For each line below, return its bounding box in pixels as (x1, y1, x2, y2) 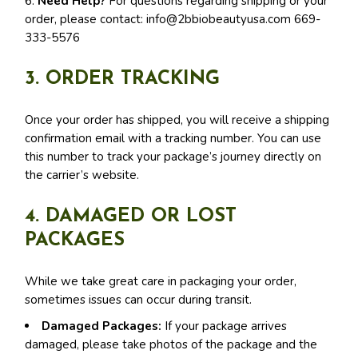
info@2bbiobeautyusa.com (146, 11, 292, 27)
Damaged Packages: (42, 318, 162, 334)
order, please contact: (25, 11, 147, 27)
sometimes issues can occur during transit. (25, 292, 253, 308)
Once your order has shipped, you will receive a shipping (25, 112, 330, 128)
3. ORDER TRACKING (25, 70, 221, 89)
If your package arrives (161, 318, 288, 334)
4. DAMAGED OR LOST (25, 207, 237, 226)
